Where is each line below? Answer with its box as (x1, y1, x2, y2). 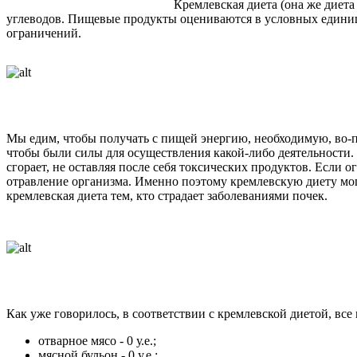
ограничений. (6, 25, 81, 40)
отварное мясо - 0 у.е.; (38, 333, 156, 347)
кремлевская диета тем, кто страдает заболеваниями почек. (6, 188, 328, 202)
